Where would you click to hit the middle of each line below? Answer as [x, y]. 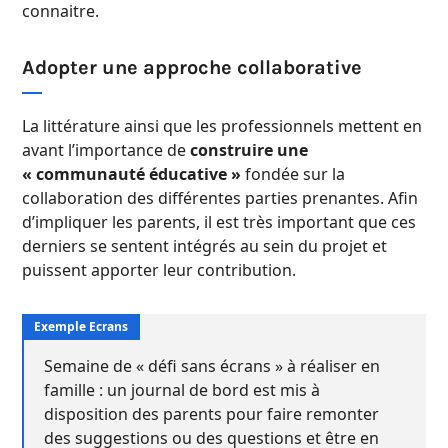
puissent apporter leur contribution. [159, 270]
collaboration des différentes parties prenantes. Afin [220, 198]
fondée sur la [293, 174]
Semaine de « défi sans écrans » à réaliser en [212, 366]
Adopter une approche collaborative [192, 68]
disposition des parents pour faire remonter [211, 414]
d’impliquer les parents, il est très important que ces [219, 222]
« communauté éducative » [131, 174]
